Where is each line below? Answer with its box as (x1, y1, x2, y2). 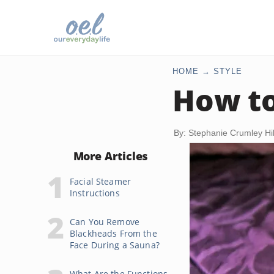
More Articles (73, 149, 149, 163)
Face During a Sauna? (70, 239, 160, 251)
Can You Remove (70, 216, 139, 228)
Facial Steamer (70, 176, 131, 187)
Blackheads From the (70, 228, 157, 239)
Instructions (70, 187, 120, 199)
